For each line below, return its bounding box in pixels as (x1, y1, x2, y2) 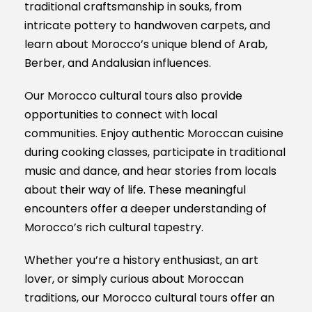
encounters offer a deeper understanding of (24, 201, 267, 217)
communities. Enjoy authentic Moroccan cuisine (24, 125, 283, 141)
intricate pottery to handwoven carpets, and (24, 17, 270, 33)
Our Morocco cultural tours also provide (24, 88, 242, 104)
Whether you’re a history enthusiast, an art (24, 252, 258, 268)
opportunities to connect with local (24, 107, 217, 123)
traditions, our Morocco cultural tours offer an (24, 290, 274, 306)
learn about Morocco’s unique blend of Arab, (24, 36, 267, 52)
